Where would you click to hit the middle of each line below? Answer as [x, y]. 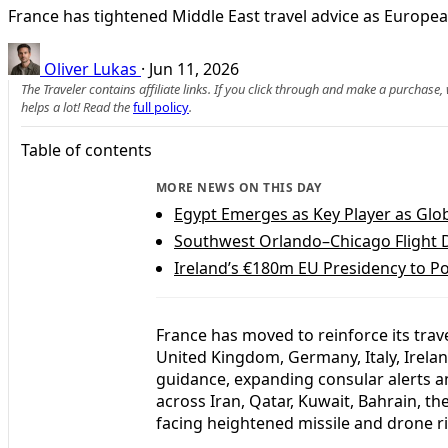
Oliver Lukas [90, 68]
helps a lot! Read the [77, 106]
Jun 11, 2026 [194, 68]
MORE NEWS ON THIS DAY [239, 187]
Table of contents [86, 149]
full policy [161, 106]
